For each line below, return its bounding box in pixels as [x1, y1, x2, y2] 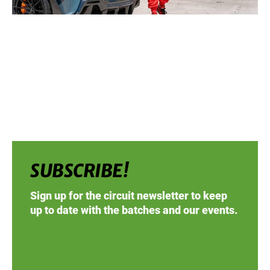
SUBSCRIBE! [30, 159, 128, 182]
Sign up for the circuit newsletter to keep [30, 189, 227, 202]
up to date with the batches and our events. [30, 203, 237, 216]
